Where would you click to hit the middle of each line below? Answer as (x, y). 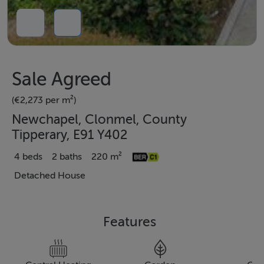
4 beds (28, 157)
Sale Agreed (62, 79)
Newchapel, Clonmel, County (99, 120)
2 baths (67, 157)
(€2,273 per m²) (44, 100)
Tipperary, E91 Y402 (70, 135)
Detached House (50, 176)
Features (129, 222)
